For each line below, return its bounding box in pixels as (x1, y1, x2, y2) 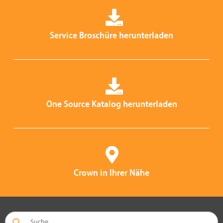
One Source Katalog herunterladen (46, 97, 177, 110)
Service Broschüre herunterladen (50, 28, 173, 41)
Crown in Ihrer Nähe (74, 166, 149, 178)
